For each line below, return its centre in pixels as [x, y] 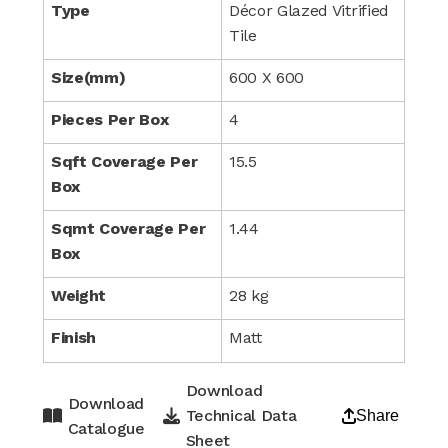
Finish [73, 337]
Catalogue [106, 428]
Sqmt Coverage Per [128, 228]
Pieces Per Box [109, 119]
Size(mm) [88, 77]
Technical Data [241, 415]
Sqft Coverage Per [124, 161]
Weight [78, 295]
